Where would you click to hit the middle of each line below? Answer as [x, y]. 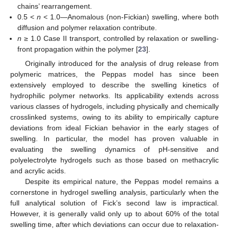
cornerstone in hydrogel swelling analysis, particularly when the [114, 192]
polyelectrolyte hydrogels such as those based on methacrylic [114, 160]
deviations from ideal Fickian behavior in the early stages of [114, 128]
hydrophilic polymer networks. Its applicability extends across [114, 95]
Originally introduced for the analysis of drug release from [122, 63]
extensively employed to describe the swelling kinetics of [114, 85]
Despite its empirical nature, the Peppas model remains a [122, 181]
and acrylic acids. [38, 170]
